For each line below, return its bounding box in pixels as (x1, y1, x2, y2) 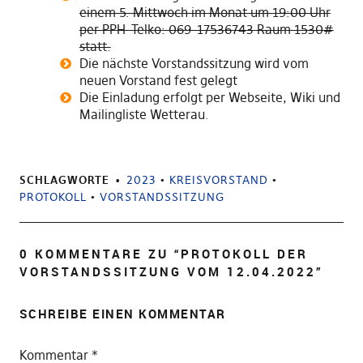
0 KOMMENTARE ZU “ (19, 246, 181, 262)
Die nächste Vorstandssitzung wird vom (79, 55, 309, 71)
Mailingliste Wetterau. (79, 106, 209, 122)
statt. (79, 38, 111, 54)
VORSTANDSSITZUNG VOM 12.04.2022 (19, 263, 316, 280)
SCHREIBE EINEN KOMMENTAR (19, 305, 226, 322)
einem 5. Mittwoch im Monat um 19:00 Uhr (79, 4, 331, 20)
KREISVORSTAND (169, 173, 268, 187)
